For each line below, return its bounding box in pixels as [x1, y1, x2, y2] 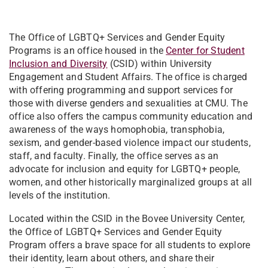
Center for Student [166, 45, 245, 57]
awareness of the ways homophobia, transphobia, [9, 124, 225, 136]
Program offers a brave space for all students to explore [9, 239, 251, 251]
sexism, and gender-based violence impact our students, [9, 137, 251, 149]
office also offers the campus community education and [9, 111, 253, 123]
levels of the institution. [9, 190, 111, 202]
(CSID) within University [107, 58, 212, 70]
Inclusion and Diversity [9, 58, 108, 70]
